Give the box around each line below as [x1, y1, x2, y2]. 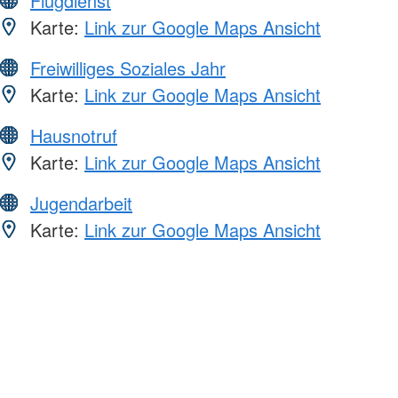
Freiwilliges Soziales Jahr [30, 54, 226, 81]
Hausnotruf [30, 122, 117, 148]
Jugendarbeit [30, 189, 132, 216]
